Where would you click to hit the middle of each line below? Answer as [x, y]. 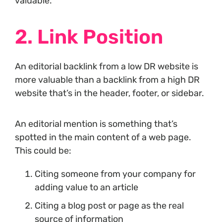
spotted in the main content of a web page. [103, 137]
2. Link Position [89, 37]
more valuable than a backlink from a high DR [107, 80]
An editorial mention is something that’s [96, 124]
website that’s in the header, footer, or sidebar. [110, 93]
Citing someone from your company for [115, 174]
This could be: [43, 150]
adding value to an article [86, 187]
